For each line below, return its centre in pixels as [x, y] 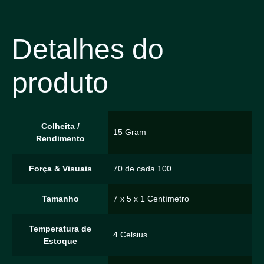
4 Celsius [130, 234]
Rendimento [60, 138]
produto [60, 82]
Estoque [60, 241]
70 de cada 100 [142, 168]
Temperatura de [60, 228]
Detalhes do [88, 49]
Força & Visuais [60, 168]
